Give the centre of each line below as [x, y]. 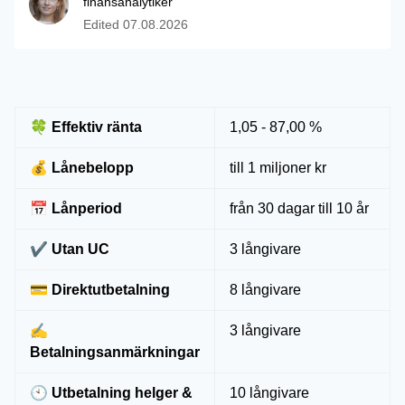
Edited [103, 24]
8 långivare [265, 290]
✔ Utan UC [70, 249]
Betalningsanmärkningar [115, 352]
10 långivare [269, 393]
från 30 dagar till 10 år [299, 208]
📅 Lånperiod [76, 208]
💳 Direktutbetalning [100, 290]
